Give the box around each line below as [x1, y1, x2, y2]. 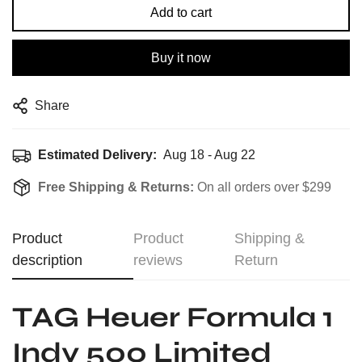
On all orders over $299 [197, 180, 331, 194]
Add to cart [150, 6, 212, 19]
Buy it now [151, 51, 211, 65]
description [12, 252, 82, 268]
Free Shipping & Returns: [38, 180, 197, 194]
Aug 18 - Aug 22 [163, 148, 255, 162]
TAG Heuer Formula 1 [12, 301, 334, 335]
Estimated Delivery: [38, 148, 157, 162]
